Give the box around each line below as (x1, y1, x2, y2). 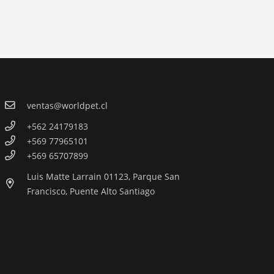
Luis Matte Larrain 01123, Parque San (27, 171, 180, 183)
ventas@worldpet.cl (27, 100, 108, 112)
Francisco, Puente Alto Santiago (27, 185, 155, 198)
